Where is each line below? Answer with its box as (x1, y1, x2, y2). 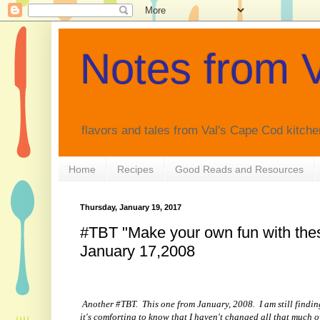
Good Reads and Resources (174, 163, 304, 175)
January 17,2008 (79, 241, 195, 260)
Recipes (116, 163, 154, 175)
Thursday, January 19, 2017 (79, 203, 181, 212)
